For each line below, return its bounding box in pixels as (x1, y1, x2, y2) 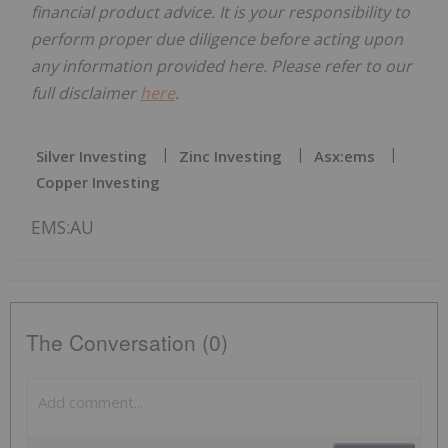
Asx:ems (314, 145, 375, 166)
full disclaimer (31, 81, 140, 104)
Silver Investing (36, 145, 147, 166)
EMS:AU (31, 214, 94, 239)
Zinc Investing (179, 145, 282, 166)
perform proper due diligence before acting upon (31, 27, 403, 50)
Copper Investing (36, 171, 160, 192)
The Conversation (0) (26, 326, 228, 357)
